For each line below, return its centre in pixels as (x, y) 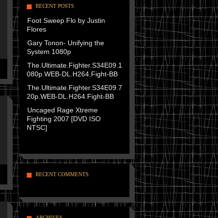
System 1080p (49, 52)
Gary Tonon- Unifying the (65, 43)
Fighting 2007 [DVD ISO (64, 119)
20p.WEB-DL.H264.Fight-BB (70, 96)
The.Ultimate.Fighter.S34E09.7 (74, 88)
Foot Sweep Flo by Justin (66, 20)
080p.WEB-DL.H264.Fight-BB (72, 74)
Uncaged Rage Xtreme (62, 110)
